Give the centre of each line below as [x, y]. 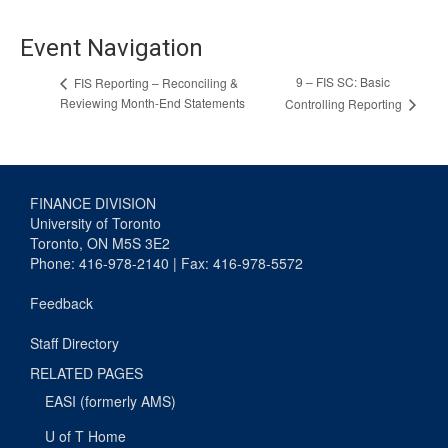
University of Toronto [95, 222]
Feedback [61, 302]
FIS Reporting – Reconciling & [154, 82]
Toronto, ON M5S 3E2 [100, 242]
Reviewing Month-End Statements [152, 103]
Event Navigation [111, 47]
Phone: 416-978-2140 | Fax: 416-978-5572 [166, 262]
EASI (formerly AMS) [110, 400]
